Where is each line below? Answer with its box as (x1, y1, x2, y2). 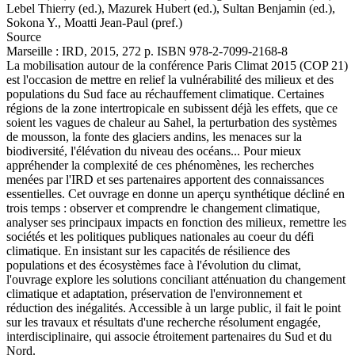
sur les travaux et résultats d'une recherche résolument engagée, (6, 315, 321, 329)
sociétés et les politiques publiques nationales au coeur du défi (6, 230, 314, 243)
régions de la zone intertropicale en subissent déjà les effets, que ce (6, 101, 338, 115)
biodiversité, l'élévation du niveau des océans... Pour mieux (6, 144, 301, 158)
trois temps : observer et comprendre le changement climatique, (6, 201, 320, 215)
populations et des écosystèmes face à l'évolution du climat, (6, 258, 301, 272)
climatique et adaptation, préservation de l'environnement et (6, 287, 302, 300)
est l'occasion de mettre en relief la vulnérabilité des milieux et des (6, 73, 334, 86)
